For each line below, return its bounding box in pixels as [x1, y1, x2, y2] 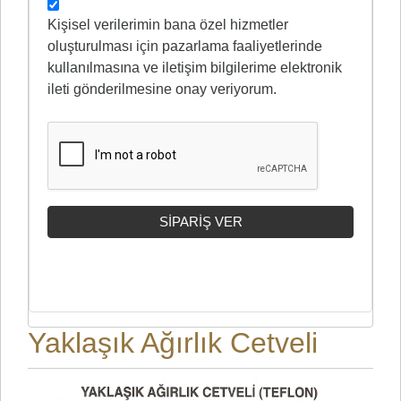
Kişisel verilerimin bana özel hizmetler [47, 17, 288, 32]
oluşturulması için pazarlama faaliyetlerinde [47, 38, 322, 54]
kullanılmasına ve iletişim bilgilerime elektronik [47, 60, 342, 75]
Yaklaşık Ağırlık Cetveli [28, 327, 318, 359]
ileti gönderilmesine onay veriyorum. [47, 81, 277, 97]
